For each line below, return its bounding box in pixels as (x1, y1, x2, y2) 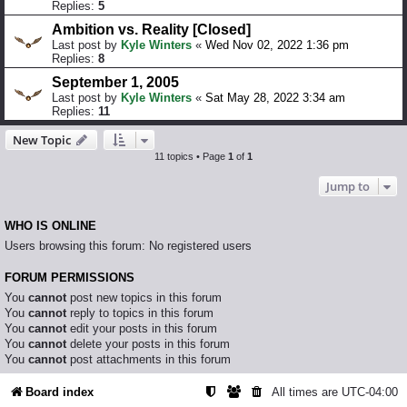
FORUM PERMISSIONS (5, 272, 134, 285)
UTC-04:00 (342, 384, 398, 399)
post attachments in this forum (66, 352, 231, 367)
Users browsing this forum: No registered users (5, 239, 252, 253)
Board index (25, 384, 94, 399)
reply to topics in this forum (66, 306, 213, 321)
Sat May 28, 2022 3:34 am (205, 91, 345, 105)
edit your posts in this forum (66, 322, 217, 336)
